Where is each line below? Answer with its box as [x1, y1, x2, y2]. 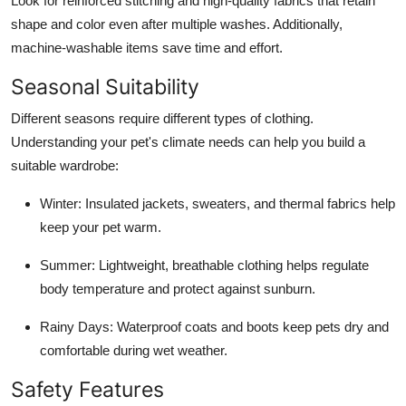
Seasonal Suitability [11, 72, 199, 100]
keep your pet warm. [40, 218, 161, 235]
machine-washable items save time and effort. [11, 39, 283, 55]
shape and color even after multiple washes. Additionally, [11, 15, 343, 32]
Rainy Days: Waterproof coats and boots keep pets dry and [40, 318, 389, 334]
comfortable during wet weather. [40, 342, 227, 358]
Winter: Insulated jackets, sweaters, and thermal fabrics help [40, 195, 395, 211]
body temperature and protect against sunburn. [40, 280, 315, 296]
